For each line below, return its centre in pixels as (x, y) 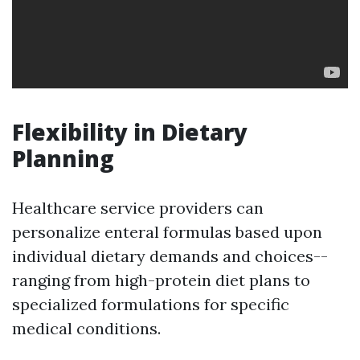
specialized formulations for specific (151, 304)
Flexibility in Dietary (130, 132)
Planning (63, 158)
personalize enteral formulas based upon (167, 232)
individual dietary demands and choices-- (170, 256)
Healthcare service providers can (138, 208)
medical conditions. (86, 328)
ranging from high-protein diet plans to (161, 280)
